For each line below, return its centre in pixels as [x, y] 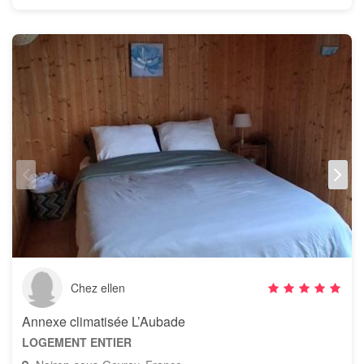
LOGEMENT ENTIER [77, 342]
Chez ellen [98, 288]
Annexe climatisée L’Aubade [104, 321]
